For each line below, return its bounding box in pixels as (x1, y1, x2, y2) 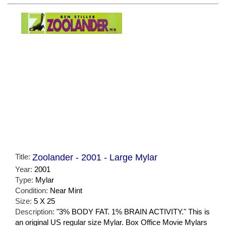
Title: (15, 152, 32, 161)
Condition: (15, 186, 50, 195)
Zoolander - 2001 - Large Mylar (32, 152, 157, 163)
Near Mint (50, 186, 82, 195)
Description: (15, 207, 56, 216)
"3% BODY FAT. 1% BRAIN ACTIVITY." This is (56, 207, 210, 216)
